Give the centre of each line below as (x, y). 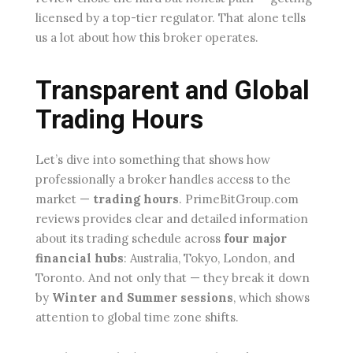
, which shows (271, 298)
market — (64, 199)
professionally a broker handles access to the (163, 180)
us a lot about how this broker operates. (147, 38)
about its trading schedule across (130, 239)
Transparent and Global (173, 91)
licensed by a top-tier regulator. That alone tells (171, 18)
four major (255, 239)
